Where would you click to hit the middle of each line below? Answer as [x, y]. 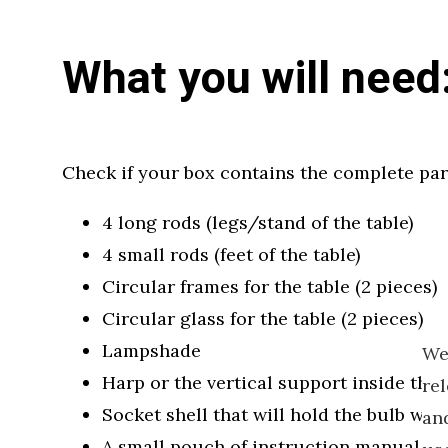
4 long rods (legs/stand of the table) [257, 222]
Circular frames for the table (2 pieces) [269, 286]
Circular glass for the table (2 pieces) [262, 318]
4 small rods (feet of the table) [231, 254]
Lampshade [151, 350]
